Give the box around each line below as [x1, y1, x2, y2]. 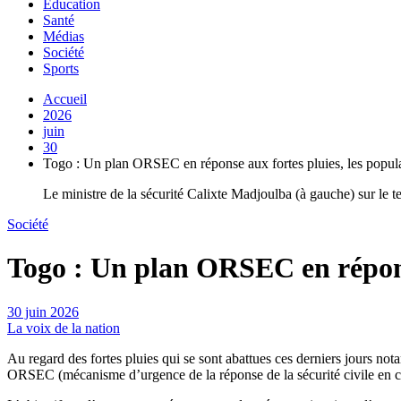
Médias [43, 28, 84, 44]
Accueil [43, 90, 87, 107]
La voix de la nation [7, 320, 120, 336]
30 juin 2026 [7, 303, 79, 320]
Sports [43, 60, 79, 76]
